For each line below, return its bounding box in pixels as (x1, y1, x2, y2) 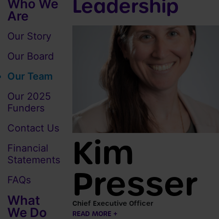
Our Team (7, 70, 53, 82)
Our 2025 (7, 90, 51, 102)
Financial (7, 142, 48, 154)
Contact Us (7, 122, 59, 134)
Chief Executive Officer (72, 198, 153, 208)
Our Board (7, 50, 54, 62)
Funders (7, 102, 44, 114)
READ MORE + (72, 209, 117, 218)
